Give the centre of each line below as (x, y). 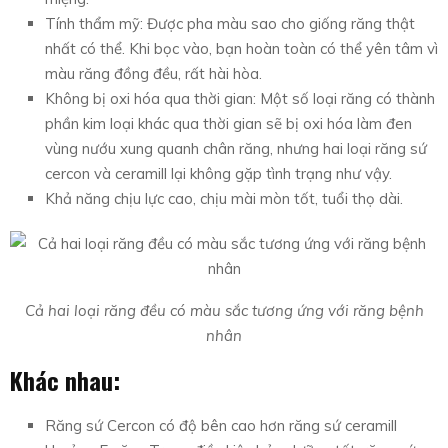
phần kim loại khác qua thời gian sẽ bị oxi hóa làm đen (228, 124)
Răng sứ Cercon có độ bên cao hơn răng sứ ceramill (221, 426)
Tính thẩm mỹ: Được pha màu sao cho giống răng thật (230, 24)
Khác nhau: (65, 380)
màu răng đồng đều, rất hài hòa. (153, 74)
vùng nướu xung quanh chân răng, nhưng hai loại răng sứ (236, 149)
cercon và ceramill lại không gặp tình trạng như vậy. (218, 174)
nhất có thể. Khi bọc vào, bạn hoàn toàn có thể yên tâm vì (241, 49)
